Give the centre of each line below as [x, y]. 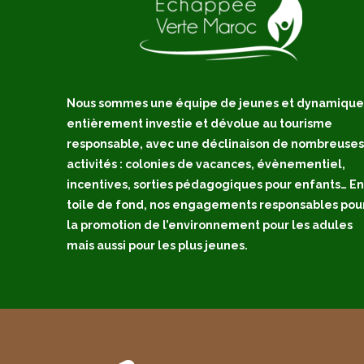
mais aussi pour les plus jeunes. [157, 246]
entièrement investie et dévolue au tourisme [199, 124]
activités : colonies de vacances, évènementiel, [206, 165]
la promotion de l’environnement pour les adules [210, 225]
